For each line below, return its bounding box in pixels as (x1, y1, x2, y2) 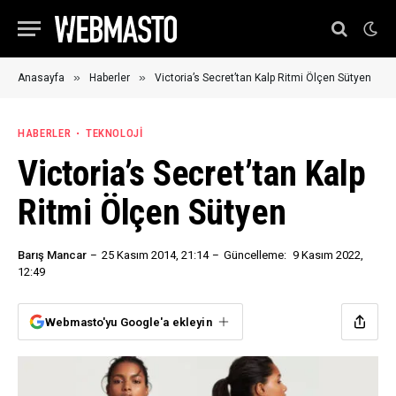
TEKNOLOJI (85, 126, 143, 140)
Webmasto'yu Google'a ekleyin (45, 315, 212, 329)
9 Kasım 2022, (293, 248, 363, 262)
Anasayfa (18, 72, 65, 84)
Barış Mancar (18, 248, 87, 262)
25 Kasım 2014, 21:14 (102, 248, 209, 262)
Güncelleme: (224, 248, 286, 262)
